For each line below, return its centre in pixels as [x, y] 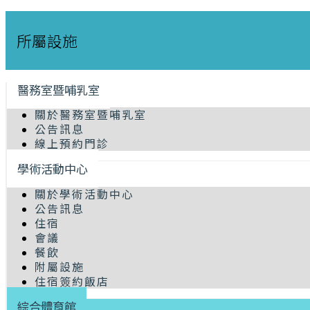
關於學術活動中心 [84, 194]
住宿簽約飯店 [72, 281]
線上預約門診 [72, 144]
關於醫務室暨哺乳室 [91, 115]
